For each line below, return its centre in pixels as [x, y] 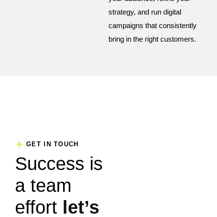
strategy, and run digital [145, 12]
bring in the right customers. [152, 39]
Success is [59, 164]
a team [43, 186]
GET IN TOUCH [53, 144]
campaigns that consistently [153, 26]
